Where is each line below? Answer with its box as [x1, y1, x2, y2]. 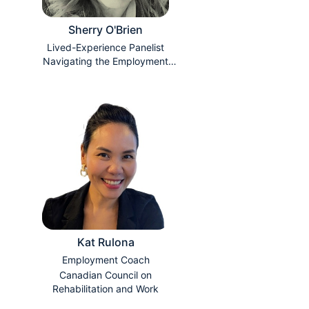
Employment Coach [61, 254, 150, 266]
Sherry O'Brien [68, 23, 143, 37]
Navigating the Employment [43, 55, 168, 68]
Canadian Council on [59, 269, 152, 281]
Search [90, 69, 121, 81]
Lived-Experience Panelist [47, 41, 164, 54]
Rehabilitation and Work [52, 283, 159, 295]
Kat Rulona [77, 235, 134, 250]
